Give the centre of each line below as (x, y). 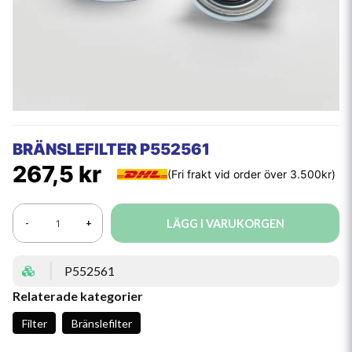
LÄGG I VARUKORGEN (225, 223)
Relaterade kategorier (78, 296)
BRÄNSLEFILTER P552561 (111, 149)
